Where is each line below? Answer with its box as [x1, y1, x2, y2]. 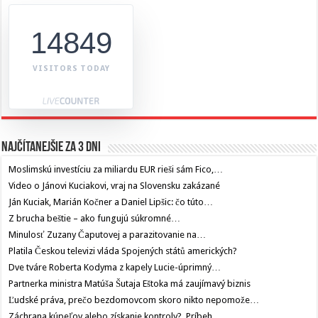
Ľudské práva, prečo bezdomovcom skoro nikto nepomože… [9, 295, 260, 306]
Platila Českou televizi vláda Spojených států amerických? [9, 246, 238, 257]
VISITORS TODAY [33, 64, 110, 74]
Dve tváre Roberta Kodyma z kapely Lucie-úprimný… [9, 262, 221, 273]
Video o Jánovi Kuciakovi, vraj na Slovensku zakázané [9, 180, 221, 192]
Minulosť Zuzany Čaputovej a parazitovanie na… [9, 229, 207, 241]
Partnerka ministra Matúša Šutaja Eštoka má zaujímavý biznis [9, 278, 251, 290]
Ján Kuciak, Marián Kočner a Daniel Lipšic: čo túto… [9, 197, 214, 208]
